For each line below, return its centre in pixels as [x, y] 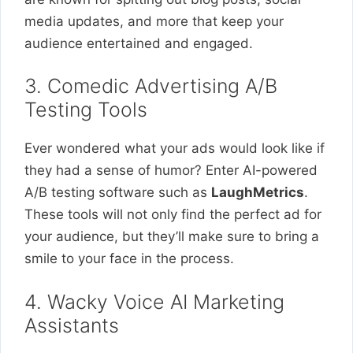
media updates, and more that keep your [154, 21]
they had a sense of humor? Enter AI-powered [171, 170]
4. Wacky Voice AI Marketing [154, 301]
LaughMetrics [258, 192]
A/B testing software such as [118, 192]
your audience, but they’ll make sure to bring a [172, 236]
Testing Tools [86, 110]
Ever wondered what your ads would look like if [175, 148]
